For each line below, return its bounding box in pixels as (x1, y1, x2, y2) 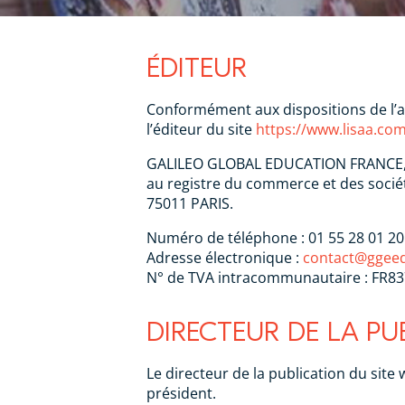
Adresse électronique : (146, 248, 303, 268)
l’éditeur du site (146, 119, 256, 139)
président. (146, 383, 216, 403)
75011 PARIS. (146, 193, 233, 213)
